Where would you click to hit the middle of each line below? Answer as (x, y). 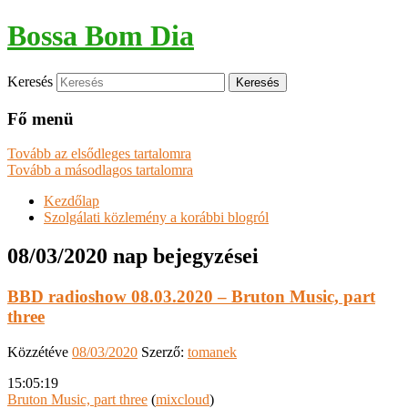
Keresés (30, 81)
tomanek (212, 352)
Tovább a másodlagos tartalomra (100, 170)
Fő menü (41, 118)
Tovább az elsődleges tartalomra (99, 154)
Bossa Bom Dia (101, 36)
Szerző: (164, 352)
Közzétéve (40, 352)
